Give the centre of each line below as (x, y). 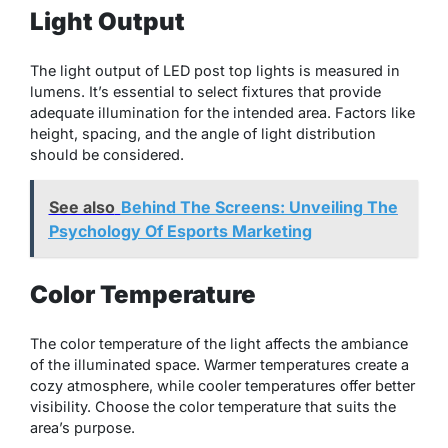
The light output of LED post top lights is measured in (215, 71)
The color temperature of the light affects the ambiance (219, 344)
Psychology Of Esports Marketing (180, 230)
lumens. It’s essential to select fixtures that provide (205, 92)
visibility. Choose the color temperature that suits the (213, 407)
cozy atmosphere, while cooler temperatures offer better (222, 386)
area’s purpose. (82, 428)
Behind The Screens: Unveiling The (259, 206)
